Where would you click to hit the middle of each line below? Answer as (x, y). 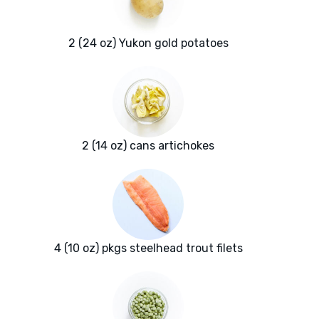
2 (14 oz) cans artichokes (148, 146)
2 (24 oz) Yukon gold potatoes (148, 43)
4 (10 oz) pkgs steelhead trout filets (148, 249)
